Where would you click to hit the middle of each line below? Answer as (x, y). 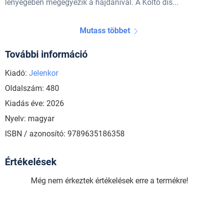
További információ (46, 55)
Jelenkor (44, 73)
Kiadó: (17, 73)
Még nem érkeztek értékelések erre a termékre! (109, 181)
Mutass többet (105, 31)
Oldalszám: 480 (32, 88)
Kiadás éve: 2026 (34, 104)
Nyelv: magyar (30, 119)
